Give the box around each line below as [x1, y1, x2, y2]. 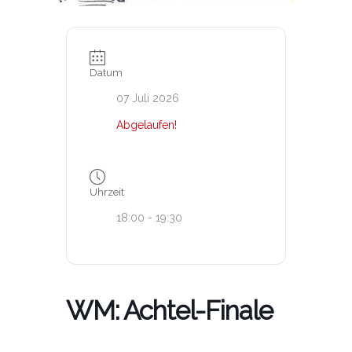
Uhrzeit [90, 186, 124, 199]
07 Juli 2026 [116, 91, 179, 104]
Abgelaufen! [116, 118, 177, 131]
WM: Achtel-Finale [66, 295, 273, 327]
